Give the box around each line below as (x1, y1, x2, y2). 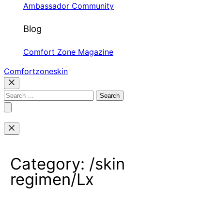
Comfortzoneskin (4, 66, 68, 77)
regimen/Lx (10, 169, 94, 189)
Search (3, 90, 29, 100)
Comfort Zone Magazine (23, 47, 113, 57)
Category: (10, 154, 90, 173)
